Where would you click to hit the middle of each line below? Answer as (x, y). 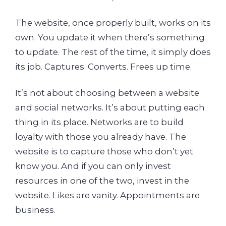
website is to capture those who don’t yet (104, 151)
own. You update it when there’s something (110, 38)
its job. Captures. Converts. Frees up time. (103, 67)
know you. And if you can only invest (93, 166)
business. (35, 210)
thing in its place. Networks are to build (99, 122)
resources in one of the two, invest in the (102, 180)
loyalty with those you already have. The (101, 136)
